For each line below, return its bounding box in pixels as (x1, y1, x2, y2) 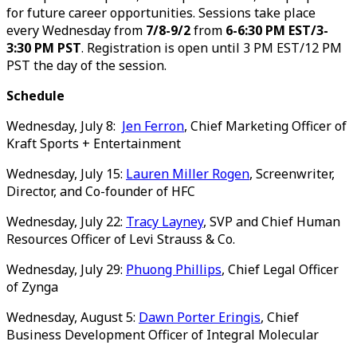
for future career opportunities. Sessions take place (6, 4, 316, 22)
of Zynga (6, 278, 58, 296)
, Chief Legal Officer (222, 261, 339, 279)
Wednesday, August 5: (6, 308, 139, 327)
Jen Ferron (122, 117, 184, 135)
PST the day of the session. (6, 57, 170, 75)
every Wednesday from (6, 22, 146, 40)
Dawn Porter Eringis (139, 308, 261, 327)
